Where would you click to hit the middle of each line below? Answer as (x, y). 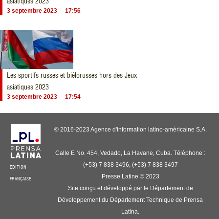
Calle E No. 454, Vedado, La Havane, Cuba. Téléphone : (131, 153)
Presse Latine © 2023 (130, 176)
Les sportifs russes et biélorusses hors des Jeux (72, 75)
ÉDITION (18, 167)
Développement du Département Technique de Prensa (131, 200)
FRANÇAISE (21, 179)
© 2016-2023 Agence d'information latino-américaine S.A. (130, 130)
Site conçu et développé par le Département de (130, 188)
